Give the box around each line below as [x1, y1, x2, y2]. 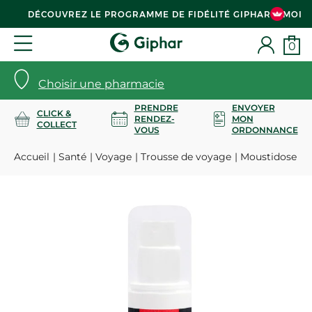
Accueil [14, 150, 49, 163]
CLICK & [36, 107, 71, 118]
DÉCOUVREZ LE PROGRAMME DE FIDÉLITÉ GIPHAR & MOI [28, 8, 302, 19]
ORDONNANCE [231, 124, 298, 135]
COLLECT [36, 118, 77, 130]
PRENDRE [134, 102, 178, 113]
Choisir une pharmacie [38, 77, 164, 91]
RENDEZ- [134, 113, 175, 124]
